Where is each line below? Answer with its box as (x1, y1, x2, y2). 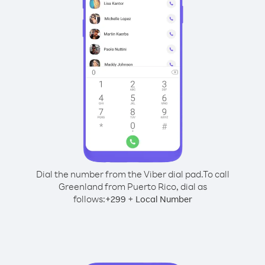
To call (202, 168, 230, 180)
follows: (73, 193, 105, 205)
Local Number (135, 193, 192, 205)
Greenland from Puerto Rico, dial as (58, 180, 207, 192)
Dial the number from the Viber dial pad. (35, 168, 203, 180)
